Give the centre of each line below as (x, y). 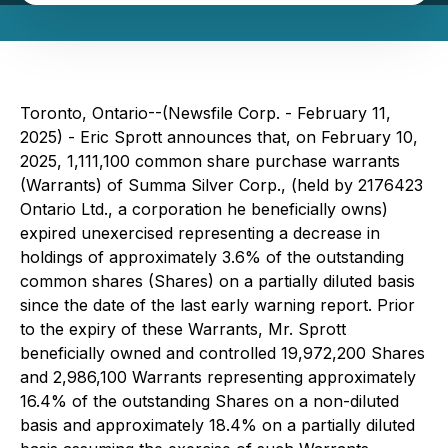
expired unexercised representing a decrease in (200, 233)
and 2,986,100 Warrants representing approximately (218, 377)
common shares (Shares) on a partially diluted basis (217, 281)
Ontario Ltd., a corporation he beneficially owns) (204, 209)
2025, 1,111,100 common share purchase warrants (210, 161)
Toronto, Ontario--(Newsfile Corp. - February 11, (205, 113)
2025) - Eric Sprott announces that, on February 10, (219, 137)
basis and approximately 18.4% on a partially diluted (217, 425)
